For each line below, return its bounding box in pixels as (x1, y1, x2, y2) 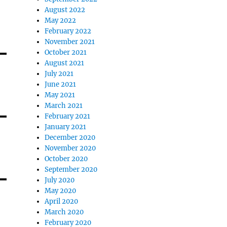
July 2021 (45, 69, 74, 78)
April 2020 (45, 197, 79, 206)
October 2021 (45, 48, 87, 57)
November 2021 (45, 37, 95, 46)
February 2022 (45, 26, 92, 35)
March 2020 (45, 207, 84, 216)
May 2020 (45, 186, 77, 195)
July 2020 (45, 175, 75, 184)
